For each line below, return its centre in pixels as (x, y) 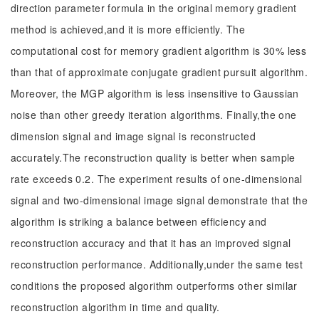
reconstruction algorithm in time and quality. (115, 307)
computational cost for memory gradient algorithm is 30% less (159, 51)
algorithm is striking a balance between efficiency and (139, 221)
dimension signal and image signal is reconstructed (134, 136)
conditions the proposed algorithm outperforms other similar (154, 286)
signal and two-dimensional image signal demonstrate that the (159, 200)
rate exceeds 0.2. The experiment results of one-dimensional (157, 179)
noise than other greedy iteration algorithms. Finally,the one (154, 115)
